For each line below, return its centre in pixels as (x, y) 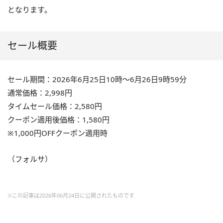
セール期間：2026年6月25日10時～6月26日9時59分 (97, 79)
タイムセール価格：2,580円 (55, 106)
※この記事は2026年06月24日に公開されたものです (71, 195)
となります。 (30, 9)
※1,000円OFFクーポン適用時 (57, 133)
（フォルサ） (30, 159)
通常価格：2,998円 (40, 92)
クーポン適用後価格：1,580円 (58, 119)
